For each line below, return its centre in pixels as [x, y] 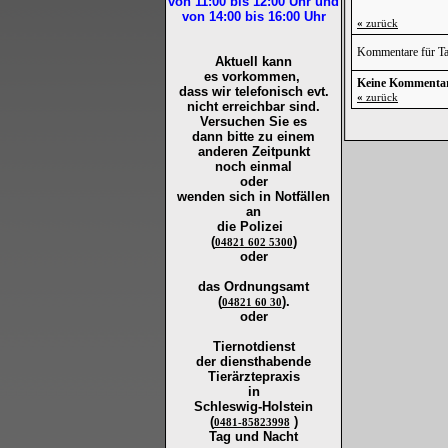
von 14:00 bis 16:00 [240, 16]
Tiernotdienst [253, 346]
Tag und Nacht [253, 436]
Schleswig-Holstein [253, 406]
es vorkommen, [253, 76]
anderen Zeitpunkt [253, 151]
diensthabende [263, 361]
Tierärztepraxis [253, 376]
